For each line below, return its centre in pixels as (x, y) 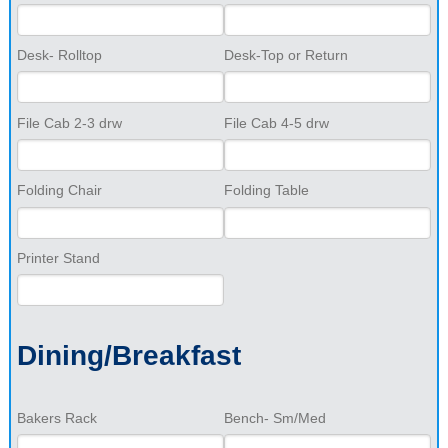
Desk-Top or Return (286, 54)
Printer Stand (58, 258)
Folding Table (266, 190)
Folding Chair (59, 190)
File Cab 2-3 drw (69, 122)
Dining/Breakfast (128, 356)
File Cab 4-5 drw (276, 122)
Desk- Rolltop (59, 54)
